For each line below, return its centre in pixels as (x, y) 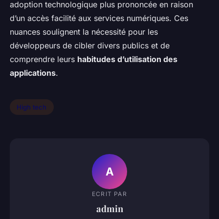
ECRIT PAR (109, 194)
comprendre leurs (44, 59)
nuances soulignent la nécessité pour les (84, 32)
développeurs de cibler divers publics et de (90, 46)
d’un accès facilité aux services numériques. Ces (99, 18)
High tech (32, 107)
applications (33, 73)
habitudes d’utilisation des (127, 59)
